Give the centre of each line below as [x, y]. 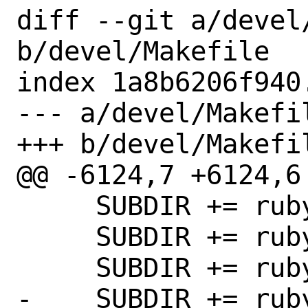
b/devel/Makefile [143, 51]
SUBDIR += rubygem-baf [56, 236]
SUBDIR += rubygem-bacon [56, 206]
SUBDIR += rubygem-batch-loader [56, 267]
